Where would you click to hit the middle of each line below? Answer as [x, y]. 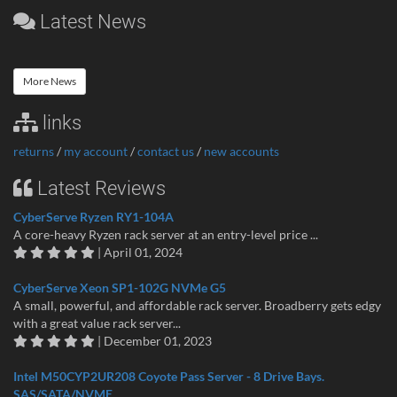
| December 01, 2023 [153, 341]
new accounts [241, 152]
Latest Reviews [99, 189]
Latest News [91, 22]
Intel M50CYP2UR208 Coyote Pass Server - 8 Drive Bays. [169, 377]
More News [50, 82]
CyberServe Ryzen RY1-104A [93, 217]
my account [96, 152]
